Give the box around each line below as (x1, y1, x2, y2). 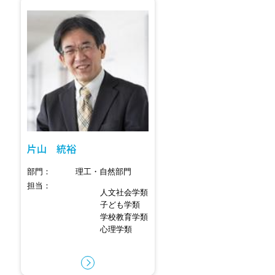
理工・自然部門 (76, 165, 134, 177)
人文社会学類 (100, 186, 149, 198)
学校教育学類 (100, 211, 149, 223)
